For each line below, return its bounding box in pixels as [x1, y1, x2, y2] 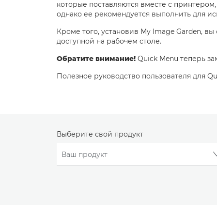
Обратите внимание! [57, 54, 136, 63]
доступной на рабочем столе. [57, 37, 161, 46]
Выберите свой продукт [57, 130, 143, 139]
